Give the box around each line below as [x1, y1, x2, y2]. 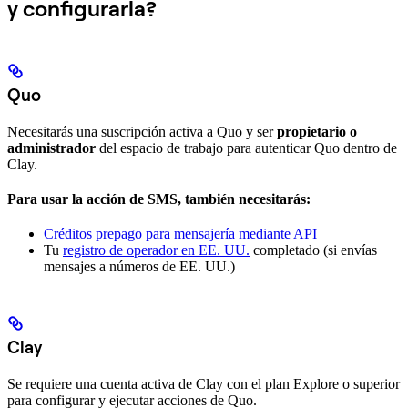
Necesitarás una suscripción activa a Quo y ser [7, 124, 277, 140]
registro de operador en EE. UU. [63, 242, 250, 259]
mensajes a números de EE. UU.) [44, 259, 235, 275]
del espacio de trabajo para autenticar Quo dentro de [96, 140, 397, 157]
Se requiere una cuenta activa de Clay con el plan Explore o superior [7, 375, 400, 392]
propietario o [277, 124, 357, 140]
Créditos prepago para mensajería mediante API [44, 226, 317, 242]
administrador [7, 140, 96, 157]
